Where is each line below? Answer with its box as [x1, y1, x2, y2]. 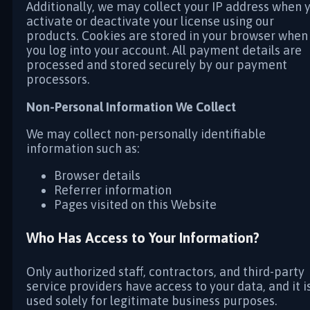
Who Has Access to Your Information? [26, 230, 259, 246]
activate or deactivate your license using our [26, 14, 274, 29]
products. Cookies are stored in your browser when [26, 28, 308, 44]
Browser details [54, 167, 140, 183]
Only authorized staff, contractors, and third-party [26, 264, 304, 279]
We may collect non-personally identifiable [26, 126, 266, 141]
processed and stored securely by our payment [26, 57, 287, 73]
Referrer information [54, 182, 172, 197]
